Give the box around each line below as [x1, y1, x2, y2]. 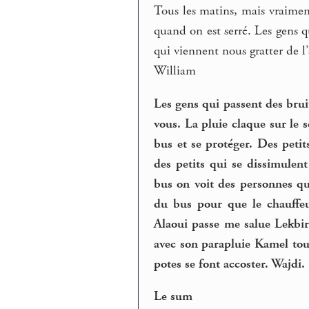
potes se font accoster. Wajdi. [154, 255, 306, 272]
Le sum [154, 288, 193, 306]
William [154, 62, 197, 79]
